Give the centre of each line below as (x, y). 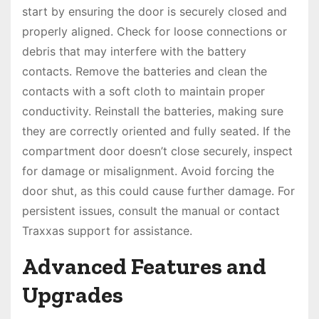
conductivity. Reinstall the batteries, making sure (153, 111)
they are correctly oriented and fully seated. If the (156, 131)
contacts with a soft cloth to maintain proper (143, 91)
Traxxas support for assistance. (107, 231)
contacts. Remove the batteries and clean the (145, 72)
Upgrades (73, 295)
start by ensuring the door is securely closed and (155, 12)
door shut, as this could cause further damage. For (158, 191)
